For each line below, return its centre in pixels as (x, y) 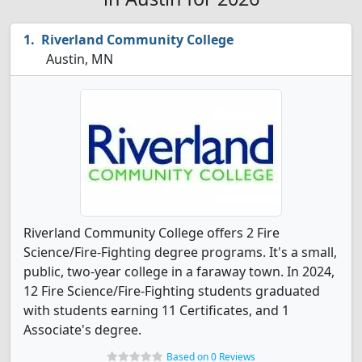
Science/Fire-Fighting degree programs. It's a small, (180, 252)
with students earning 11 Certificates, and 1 (156, 310)
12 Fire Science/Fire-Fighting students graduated (172, 291)
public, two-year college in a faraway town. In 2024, (179, 271)
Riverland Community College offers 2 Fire (152, 233)
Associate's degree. (82, 330)
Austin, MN (78, 59)
